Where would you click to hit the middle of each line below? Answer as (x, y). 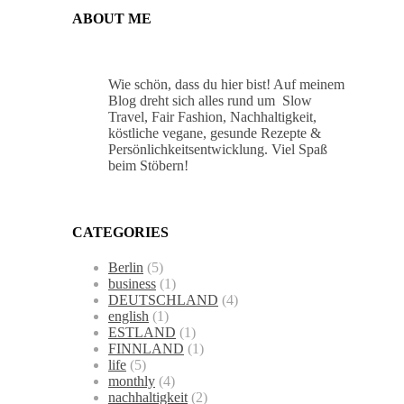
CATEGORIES (120, 232)
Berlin (126, 267)
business (132, 283)
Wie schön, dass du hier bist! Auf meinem (226, 85)
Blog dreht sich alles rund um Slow (210, 101)
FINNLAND (146, 348)
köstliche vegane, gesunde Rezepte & (215, 133)
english (129, 316)
